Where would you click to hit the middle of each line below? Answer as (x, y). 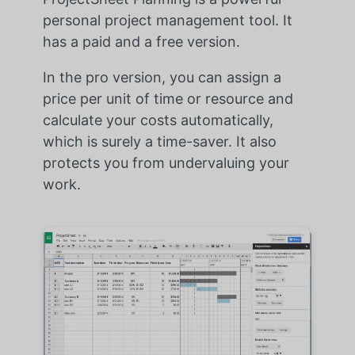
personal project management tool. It (167, 20)
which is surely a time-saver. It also (159, 141)
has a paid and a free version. (141, 41)
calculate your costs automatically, (158, 120)
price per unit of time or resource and (168, 98)
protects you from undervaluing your (166, 162)
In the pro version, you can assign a (162, 77)
